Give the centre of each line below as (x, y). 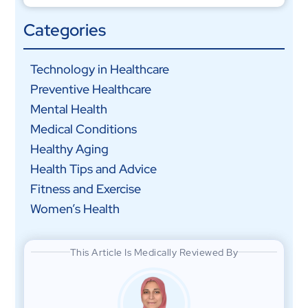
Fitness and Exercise (85, 189)
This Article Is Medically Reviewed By (154, 252)
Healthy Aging (69, 149)
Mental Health (68, 109)
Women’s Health (75, 209)
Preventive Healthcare (90, 89)
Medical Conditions (83, 129)
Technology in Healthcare (99, 69)
